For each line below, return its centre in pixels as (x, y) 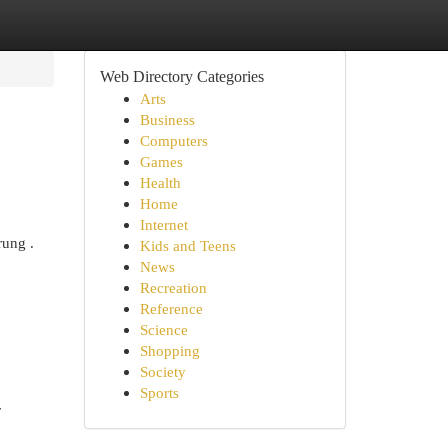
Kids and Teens (187, 245)
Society (162, 371)
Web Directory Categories (181, 76)
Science (163, 329)
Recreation (173, 287)
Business (167, 119)
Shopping (169, 350)
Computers (173, 140)
